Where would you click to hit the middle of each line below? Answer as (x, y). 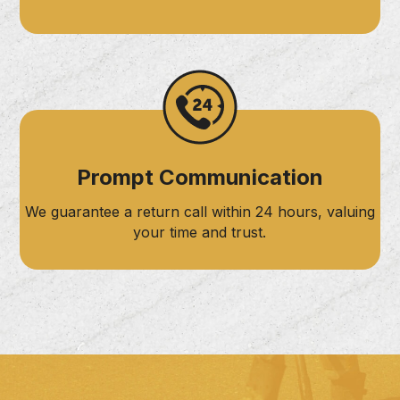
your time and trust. (200, 232)
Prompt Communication (200, 177)
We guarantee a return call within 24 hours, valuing (200, 211)
